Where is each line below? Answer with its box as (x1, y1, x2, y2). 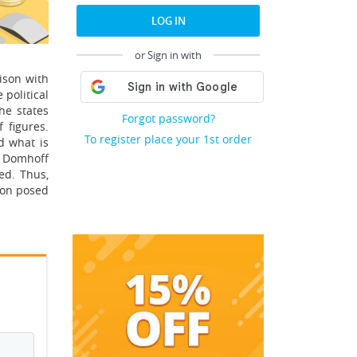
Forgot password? (121, 111, 215, 126)
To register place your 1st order (84, 131, 252, 147)
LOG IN (151, 14, 186, 28)
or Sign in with (135, 48, 202, 62)
